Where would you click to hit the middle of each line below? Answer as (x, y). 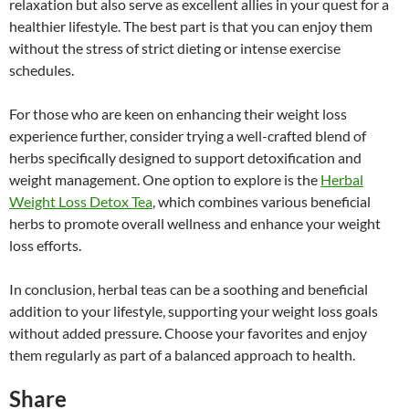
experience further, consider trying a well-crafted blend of (188, 135)
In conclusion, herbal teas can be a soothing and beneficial (189, 288)
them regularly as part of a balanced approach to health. (182, 354)
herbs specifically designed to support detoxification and (185, 157)
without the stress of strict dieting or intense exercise (175, 47)
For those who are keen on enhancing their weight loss (178, 113)
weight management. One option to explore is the (165, 179)
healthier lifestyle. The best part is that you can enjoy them (191, 26)
